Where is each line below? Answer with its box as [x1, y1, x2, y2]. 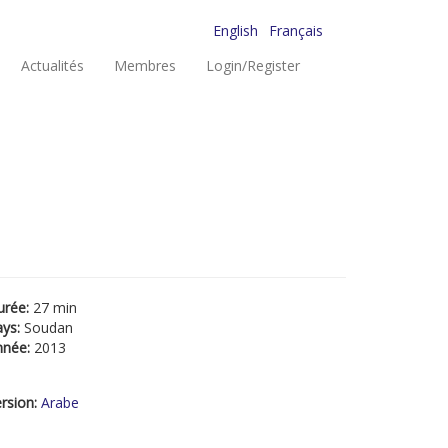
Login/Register [206, 56, 300, 75]
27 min [33, 298, 77, 317]
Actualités [21, 56, 84, 75]
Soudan [24, 318, 73, 337]
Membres [114, 56, 176, 75]
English [213, 21, 258, 40]
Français [269, 21, 323, 40]
